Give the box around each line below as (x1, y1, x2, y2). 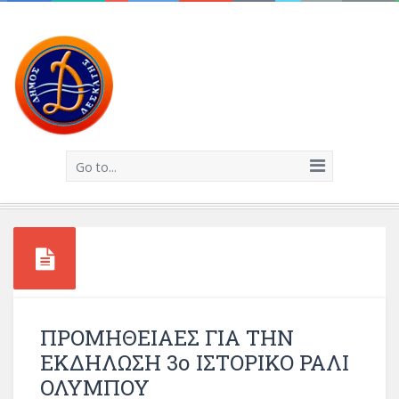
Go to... (76, 159, 117, 175)
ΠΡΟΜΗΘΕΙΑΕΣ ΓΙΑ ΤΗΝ (40, 323, 294, 352)
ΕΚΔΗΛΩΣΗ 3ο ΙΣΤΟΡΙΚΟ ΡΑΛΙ (40, 348, 349, 377)
